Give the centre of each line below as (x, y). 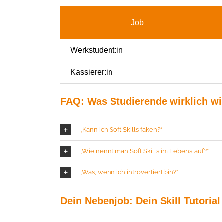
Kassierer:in (91, 72)
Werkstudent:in (96, 50)
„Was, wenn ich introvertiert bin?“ (129, 172)
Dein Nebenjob (95, 201)
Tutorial (200, 201)
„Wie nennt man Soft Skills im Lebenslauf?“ (144, 151)
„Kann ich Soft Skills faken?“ (121, 129)
